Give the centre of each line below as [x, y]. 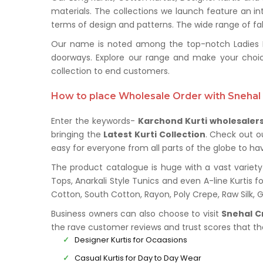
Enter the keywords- [95, 121]
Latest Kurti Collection [154, 134]
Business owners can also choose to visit [136, 214]
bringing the [77, 134]
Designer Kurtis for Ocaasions [131, 240]
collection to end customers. [110, 71]
